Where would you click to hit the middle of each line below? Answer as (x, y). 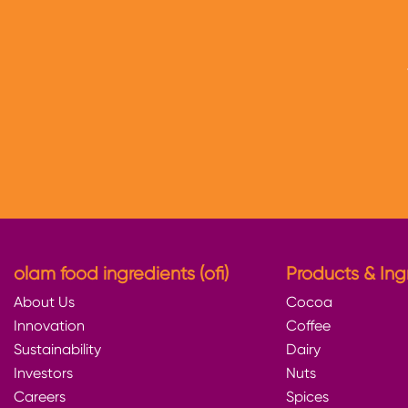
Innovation (49, 326)
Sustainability (57, 349)
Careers (40, 397)
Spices (307, 397)
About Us (44, 302)
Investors (43, 373)
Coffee (308, 326)
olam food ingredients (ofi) (121, 273)
